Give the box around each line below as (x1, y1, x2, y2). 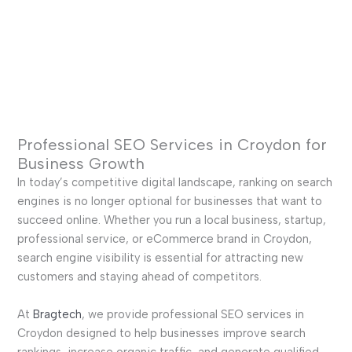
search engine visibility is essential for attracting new (16, 251, 303, 266)
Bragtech (32, 306, 82, 321)
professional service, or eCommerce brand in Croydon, (16, 232, 312, 247)
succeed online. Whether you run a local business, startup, (16, 213, 326, 228)
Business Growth (16, 154, 145, 174)
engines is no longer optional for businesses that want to (16, 194, 322, 209)
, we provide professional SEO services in (81, 306, 304, 321)
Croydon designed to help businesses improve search (16, 325, 306, 340)
